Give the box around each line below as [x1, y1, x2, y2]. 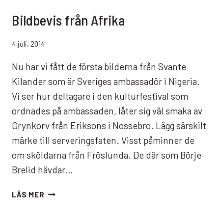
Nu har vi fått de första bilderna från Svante [12, 60, 186, 72]
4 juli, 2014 [12, 39, 45, 49]
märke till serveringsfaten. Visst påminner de [12, 134, 194, 146]
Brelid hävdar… [12, 164, 73, 175]
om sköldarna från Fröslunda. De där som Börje [12, 149, 201, 161]
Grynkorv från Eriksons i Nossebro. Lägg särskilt [12, 119, 206, 131]
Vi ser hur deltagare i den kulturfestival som [12, 90, 188, 102]
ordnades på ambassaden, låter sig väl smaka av [12, 105, 202, 116]
